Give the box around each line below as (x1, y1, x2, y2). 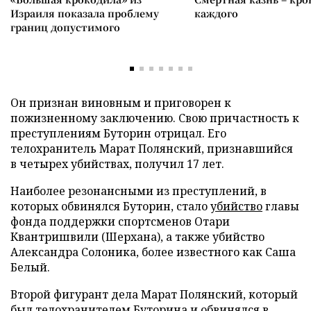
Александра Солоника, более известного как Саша (10, 244, 296, 260)
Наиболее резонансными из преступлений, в (10, 183, 267, 199)
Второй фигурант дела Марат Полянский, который (10, 287, 298, 302)
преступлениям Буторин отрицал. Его (10, 126, 226, 141)
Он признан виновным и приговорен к (10, 95, 231, 110)
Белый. (10, 260, 50, 275)
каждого (194, 6, 238, 20)
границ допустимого (10, 20, 120, 34)
